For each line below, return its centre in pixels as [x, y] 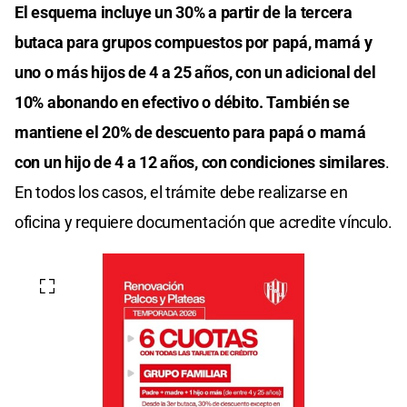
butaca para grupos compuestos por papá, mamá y [194, 43]
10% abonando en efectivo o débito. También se [182, 103]
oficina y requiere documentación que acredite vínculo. [203, 223]
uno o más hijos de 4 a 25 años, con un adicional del [195, 73]
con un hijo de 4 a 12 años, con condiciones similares [200, 163]
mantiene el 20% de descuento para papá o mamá [190, 133]
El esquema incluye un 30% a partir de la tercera [184, 13]
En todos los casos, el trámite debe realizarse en [181, 193]
